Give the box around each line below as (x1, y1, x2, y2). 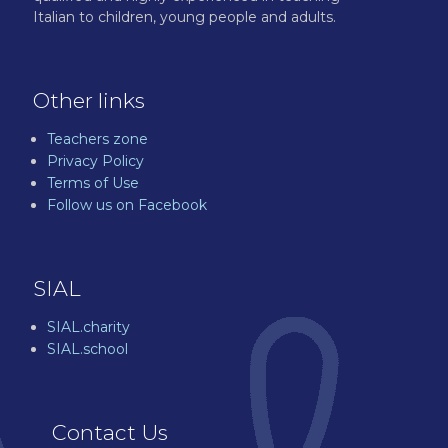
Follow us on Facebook (47, 196, 207, 214)
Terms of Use (47, 174, 139, 192)
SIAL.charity (47, 318, 130, 336)
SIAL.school (47, 340, 128, 358)
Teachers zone (47, 130, 148, 148)
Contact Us (52, 420, 169, 445)
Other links (33, 88, 145, 113)
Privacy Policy (47, 152, 144, 170)
